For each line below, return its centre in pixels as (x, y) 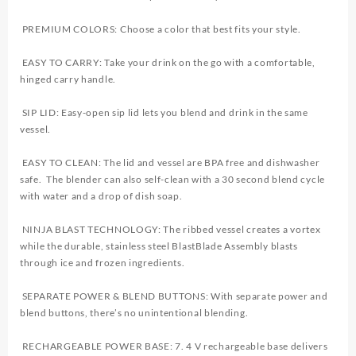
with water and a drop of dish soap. (103, 196)
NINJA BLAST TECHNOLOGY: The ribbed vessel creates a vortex (170, 230)
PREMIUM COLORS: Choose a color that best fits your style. (162, 29)
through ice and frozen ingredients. (104, 263)
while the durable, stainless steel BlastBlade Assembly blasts (159, 246)
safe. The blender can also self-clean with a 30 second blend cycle (172, 180)
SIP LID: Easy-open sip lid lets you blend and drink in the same (164, 113)
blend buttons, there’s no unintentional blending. (135, 313)
